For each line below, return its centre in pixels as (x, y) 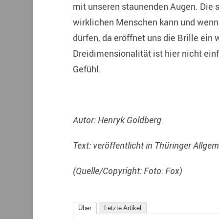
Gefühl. (87, 69)
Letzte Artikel (122, 208)
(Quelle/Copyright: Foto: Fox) (127, 170)
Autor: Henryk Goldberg (117, 120)
